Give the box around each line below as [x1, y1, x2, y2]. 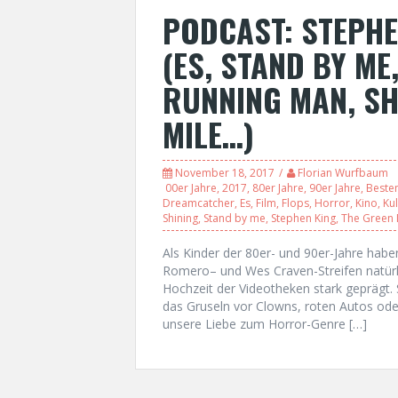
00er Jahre [165, 180, 217, 195]
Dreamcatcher [163, 195, 235, 211]
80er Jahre [252, 180, 304, 195]
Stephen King [271, 211, 336, 226]
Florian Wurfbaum [298, 165, 388, 180]
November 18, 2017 [175, 165, 275, 180]
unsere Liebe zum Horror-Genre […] [163, 315, 367, 332]
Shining [163, 211, 198, 226]
